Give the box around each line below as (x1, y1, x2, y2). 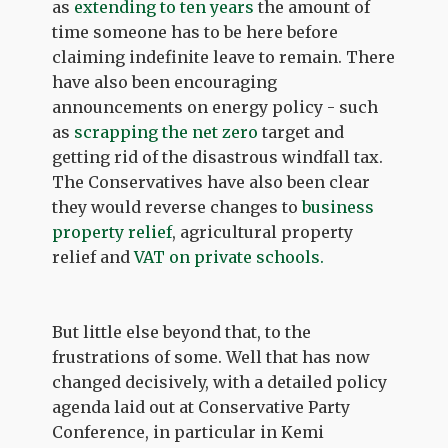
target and (258, 121, 345, 142)
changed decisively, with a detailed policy (52, 371, 388, 392)
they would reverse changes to (52, 196, 299, 217)
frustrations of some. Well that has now (52, 346, 371, 367)
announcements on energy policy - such (52, 96, 379, 117)
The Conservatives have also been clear (52, 171, 371, 192)
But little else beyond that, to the (52, 321, 312, 342)
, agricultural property (172, 221, 354, 242)
